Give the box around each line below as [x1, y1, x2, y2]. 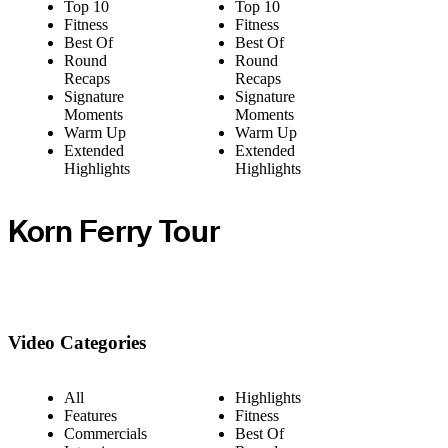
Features [64, 406, 117, 424]
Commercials [64, 424, 147, 442]
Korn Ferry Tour [8, 211, 220, 251]
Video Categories [8, 332, 146, 354]
